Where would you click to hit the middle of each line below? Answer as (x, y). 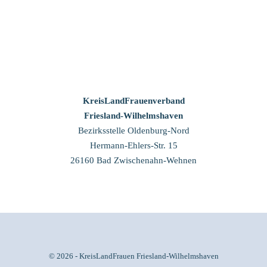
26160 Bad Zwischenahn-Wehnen (133, 160)
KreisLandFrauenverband (133, 101)
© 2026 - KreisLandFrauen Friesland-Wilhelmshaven (133, 256)
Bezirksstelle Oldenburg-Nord (133, 131)
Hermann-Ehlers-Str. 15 (133, 145)
